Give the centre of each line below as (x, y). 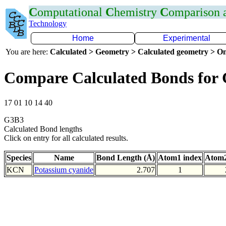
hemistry (137, 12)
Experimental (187, 38)
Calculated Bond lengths (43, 129)
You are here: (28, 52)
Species (19, 157)
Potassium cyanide (64, 169)
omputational (71, 12)
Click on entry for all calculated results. (66, 138)
